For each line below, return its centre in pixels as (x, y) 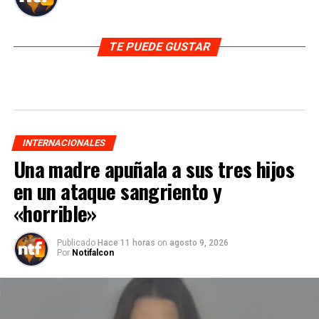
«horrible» (55, 213)
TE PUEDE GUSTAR (159, 47)
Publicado (76, 243)
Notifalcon (93, 253)
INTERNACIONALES (64, 143)
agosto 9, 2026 (199, 243)
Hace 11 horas (127, 243)
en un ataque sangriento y (117, 191)
